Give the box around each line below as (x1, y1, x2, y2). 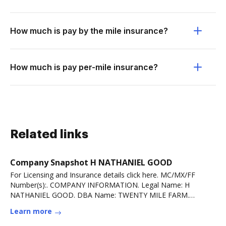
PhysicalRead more (10, 200, 73, 210)
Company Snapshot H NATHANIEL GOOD (10, 157, 172, 168)
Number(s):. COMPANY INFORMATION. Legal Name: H (10, 180, 190, 190)
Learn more (10, 206, 52, 216)
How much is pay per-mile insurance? (10, 62, 158, 72)
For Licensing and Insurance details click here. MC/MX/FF (10, 170, 195, 180)
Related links (10, 128, 88, 140)
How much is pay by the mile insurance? (10, 26, 168, 36)
